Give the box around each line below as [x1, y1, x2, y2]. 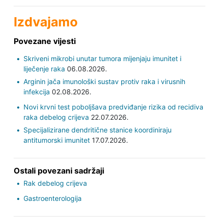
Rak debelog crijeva [23, 179, 87, 188]
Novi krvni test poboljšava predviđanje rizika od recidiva [23, 103, 203, 111]
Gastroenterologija [23, 194, 82, 203]
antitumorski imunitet [23, 136, 90, 145]
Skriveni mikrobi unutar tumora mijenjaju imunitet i [23, 54, 181, 63]
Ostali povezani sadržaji [13, 166, 104, 176]
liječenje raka [23, 65, 65, 73]
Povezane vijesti [13, 36, 76, 46]
